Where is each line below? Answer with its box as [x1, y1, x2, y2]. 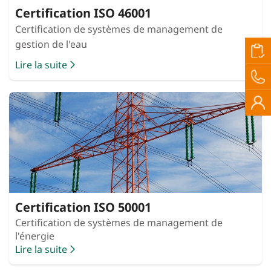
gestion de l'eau [15, 37, 90, 51]
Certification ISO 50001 [15, 199, 151, 216]
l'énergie [15, 229, 54, 243]
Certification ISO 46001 [15, 4, 151, 21]
